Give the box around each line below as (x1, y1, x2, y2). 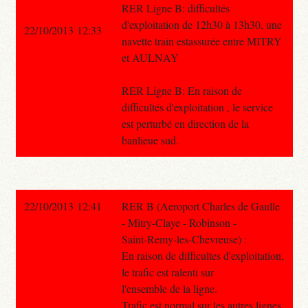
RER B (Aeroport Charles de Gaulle (121, 198, 280, 213)
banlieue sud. (121, 132, 179, 147)
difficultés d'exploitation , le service (121, 99, 273, 114)
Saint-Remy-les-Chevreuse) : (121, 231, 247, 246)
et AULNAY (121, 49, 179, 65)
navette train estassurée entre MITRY (121, 33, 282, 48)
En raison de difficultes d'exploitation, (121, 247, 284, 263)
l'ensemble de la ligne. (121, 280, 217, 296)
